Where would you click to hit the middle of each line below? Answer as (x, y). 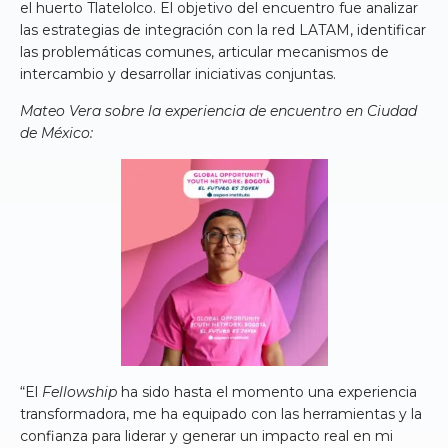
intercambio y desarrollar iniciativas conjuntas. (178, 74)
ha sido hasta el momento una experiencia (267, 392)
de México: (56, 133)
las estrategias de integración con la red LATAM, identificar (223, 30)
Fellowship (79, 392)
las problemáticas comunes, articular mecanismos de (204, 52)
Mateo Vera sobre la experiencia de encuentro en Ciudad (218, 111)
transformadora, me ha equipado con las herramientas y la (221, 414)
